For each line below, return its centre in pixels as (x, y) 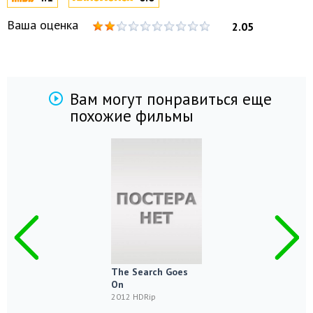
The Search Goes (150, 272)
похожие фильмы (132, 116)
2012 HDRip (133, 297)
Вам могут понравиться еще (171, 99)
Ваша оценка (43, 25)
